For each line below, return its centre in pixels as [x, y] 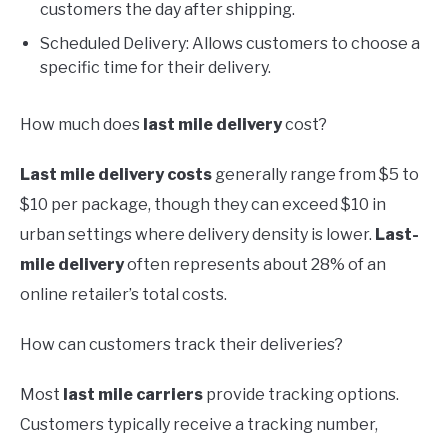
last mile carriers [133, 394]
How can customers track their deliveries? [181, 344]
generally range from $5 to [315, 174]
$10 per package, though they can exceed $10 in [203, 204]
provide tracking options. [301, 394]
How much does [81, 124]
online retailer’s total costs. [123, 294]
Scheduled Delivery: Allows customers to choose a [230, 43]
